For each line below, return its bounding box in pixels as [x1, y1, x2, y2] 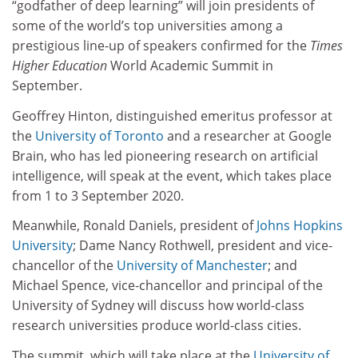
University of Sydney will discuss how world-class [12, 296, 304, 315]
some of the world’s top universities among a [12, 17, 283, 35]
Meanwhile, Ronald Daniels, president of [12, 217, 257, 235]
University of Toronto [35, 126, 164, 145]
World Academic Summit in [107, 57, 273, 75]
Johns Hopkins [257, 217, 343, 235]
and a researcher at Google [164, 126, 332, 145]
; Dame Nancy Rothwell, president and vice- [73, 237, 332, 255]
